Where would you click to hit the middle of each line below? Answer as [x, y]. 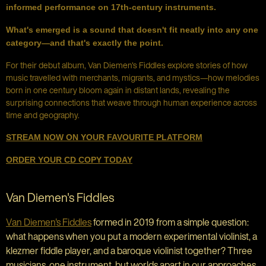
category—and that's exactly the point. [85, 43]
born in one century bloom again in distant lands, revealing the [118, 90]
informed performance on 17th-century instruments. [111, 7]
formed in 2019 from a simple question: [170, 222]
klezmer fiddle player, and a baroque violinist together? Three [129, 251]
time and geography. [43, 115]
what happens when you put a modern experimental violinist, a [132, 236]
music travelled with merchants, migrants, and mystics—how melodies [133, 77]
